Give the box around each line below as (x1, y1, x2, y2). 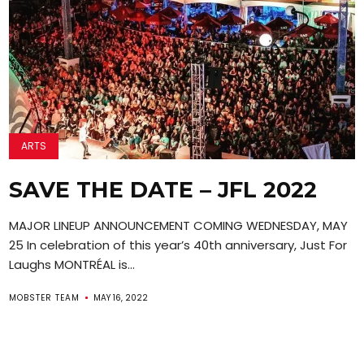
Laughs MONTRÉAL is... (9, 255, 136, 273)
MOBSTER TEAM (9, 291, 80, 304)
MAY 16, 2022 (93, 291, 149, 304)
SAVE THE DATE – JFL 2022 (9, 175, 318, 203)
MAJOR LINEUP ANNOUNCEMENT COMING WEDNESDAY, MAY (9, 216, 349, 234)
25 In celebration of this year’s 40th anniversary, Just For (9, 236, 348, 253)
